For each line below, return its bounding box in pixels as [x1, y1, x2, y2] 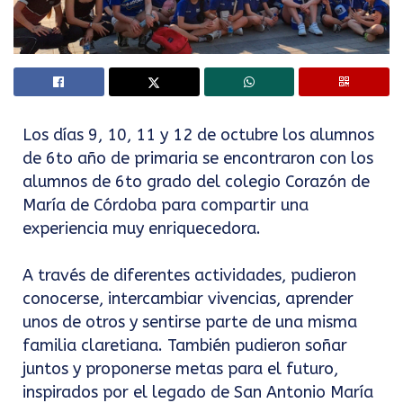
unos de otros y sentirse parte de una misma [22, 312, 357, 333]
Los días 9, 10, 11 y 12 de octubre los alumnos [22, 125, 374, 146]
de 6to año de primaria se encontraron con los [22, 148, 373, 169]
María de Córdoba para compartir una [22, 195, 309, 216]
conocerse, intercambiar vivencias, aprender [22, 289, 354, 309]
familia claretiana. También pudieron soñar [22, 336, 347, 356]
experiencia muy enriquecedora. [22, 219, 261, 239]
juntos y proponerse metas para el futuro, [22, 359, 338, 380]
